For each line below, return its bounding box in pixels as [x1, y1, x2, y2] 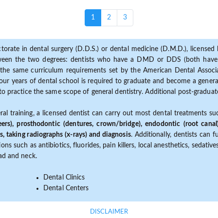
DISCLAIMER [90, 209, 128, 216]
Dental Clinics [43, 174, 85, 181]
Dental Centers [43, 184, 89, 192]
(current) [94, 13, 121, 20]
